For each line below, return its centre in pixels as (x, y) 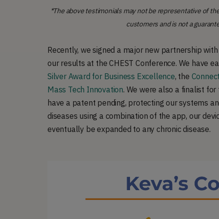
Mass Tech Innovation (86, 90)
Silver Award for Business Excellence (111, 77)
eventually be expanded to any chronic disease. (129, 129)
